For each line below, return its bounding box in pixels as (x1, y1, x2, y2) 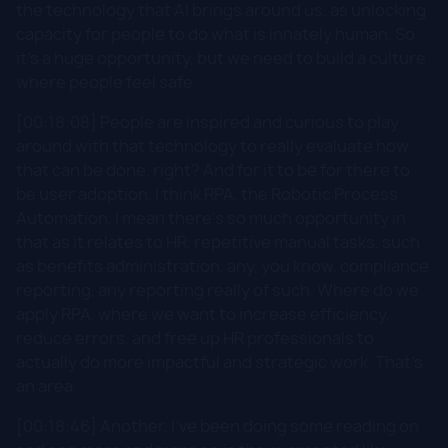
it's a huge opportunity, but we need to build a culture (16, 46, 426, 69)
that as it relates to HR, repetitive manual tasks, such (16, 230, 420, 253)
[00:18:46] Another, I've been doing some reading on (16, 414, 419, 437)
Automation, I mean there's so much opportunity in (16, 206, 406, 229)
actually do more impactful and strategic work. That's (16, 350, 423, 373)
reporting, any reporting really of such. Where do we (16, 278, 419, 301)
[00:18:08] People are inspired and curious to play (16, 110, 399, 133)
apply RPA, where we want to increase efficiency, (16, 302, 390, 325)
